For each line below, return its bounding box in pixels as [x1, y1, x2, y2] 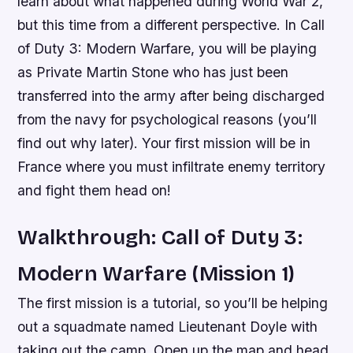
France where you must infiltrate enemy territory [17, 158, 326, 176]
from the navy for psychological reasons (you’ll [17, 111, 318, 128]
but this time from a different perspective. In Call [17, 17, 325, 34]
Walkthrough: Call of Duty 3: [17, 225, 303, 251]
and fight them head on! [17, 182, 172, 199]
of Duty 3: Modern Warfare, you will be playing [17, 40, 318, 58]
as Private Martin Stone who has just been [17, 64, 289, 81]
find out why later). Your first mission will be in [17, 135, 311, 152]
